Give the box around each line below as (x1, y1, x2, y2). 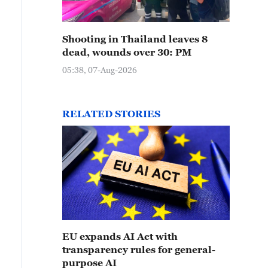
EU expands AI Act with (62, 231, 178, 242)
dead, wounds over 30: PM (62, 47, 191, 57)
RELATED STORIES (62, 108, 160, 119)
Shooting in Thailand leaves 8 (62, 33, 208, 44)
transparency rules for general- (62, 244, 215, 255)
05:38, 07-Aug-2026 (62, 65, 137, 75)
